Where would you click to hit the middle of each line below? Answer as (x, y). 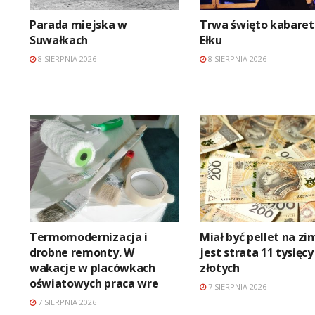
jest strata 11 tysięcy (256, 252)
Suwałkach (59, 40)
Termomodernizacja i (89, 237)
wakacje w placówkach (92, 268)
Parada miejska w (78, 25)
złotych (219, 268)
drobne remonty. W (82, 252)
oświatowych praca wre (94, 283)
